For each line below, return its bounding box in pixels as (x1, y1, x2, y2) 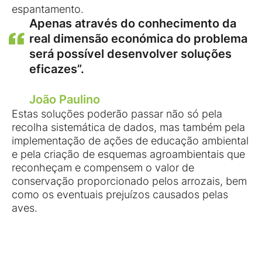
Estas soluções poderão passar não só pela (12, 108, 222, 120)
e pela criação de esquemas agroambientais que (12, 148, 245, 161)
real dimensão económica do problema (29, 32, 247, 46)
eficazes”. (29, 62, 84, 77)
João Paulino (29, 92, 100, 107)
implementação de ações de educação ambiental (12, 135, 249, 147)
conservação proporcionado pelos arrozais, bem (12, 175, 247, 188)
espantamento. (12, 3, 84, 16)
